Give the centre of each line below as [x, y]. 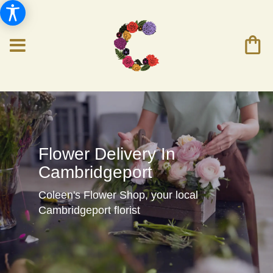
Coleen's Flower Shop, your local [118, 195]
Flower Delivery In [107, 154]
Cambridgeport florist [89, 210]
